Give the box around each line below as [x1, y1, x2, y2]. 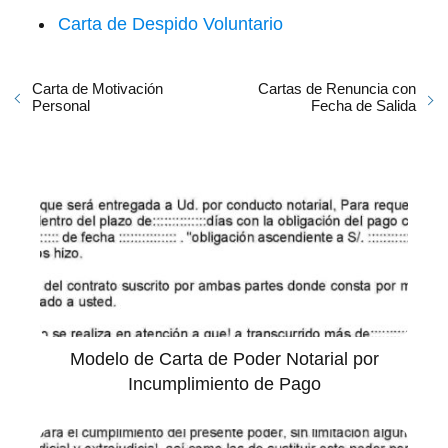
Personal [32, 96, 90, 114]
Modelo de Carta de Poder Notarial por [69, 348, 379, 369]
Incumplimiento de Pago [127, 373, 321, 394]
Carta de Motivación [32, 79, 163, 97]
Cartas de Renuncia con [258, 79, 416, 97]
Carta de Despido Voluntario [58, 13, 283, 34]
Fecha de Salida [311, 96, 416, 114]
